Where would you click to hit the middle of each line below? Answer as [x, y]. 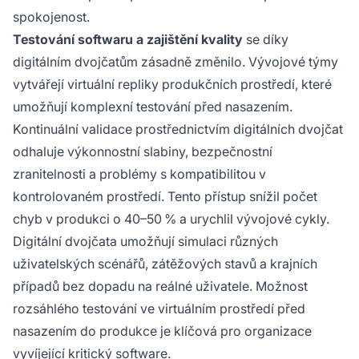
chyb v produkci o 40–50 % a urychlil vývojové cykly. [171, 219]
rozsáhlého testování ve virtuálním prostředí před [159, 309]
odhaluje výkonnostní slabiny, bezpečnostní [143, 152]
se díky [266, 40]
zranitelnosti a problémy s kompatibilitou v [139, 174]
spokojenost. [51, 17]
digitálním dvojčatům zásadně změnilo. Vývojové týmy [175, 62]
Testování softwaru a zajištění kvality [128, 40]
